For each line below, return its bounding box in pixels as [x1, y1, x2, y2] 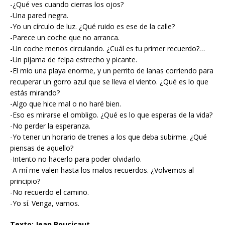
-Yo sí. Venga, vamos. [10, 198, 79, 208]
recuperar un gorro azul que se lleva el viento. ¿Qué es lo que [10, 77, 208, 87]
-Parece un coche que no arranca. [10, 33, 120, 43]
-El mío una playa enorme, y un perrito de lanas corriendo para [10, 66, 213, 76]
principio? [10, 176, 40, 186]
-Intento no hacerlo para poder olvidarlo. [10, 154, 142, 164]
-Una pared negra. [10, 11, 68, 21]
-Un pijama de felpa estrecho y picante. [10, 55, 137, 65]
